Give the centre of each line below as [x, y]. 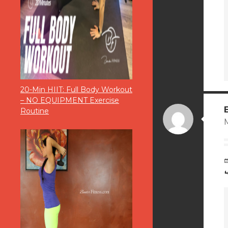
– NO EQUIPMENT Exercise [70, 101]
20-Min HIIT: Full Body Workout [76, 90]
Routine [35, 111]
